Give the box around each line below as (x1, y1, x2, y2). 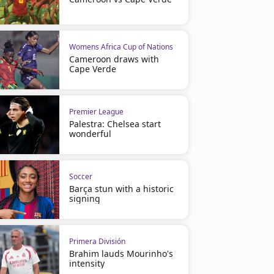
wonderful (68, 128, 111, 139)
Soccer (68, 171, 92, 182)
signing (68, 193, 100, 204)
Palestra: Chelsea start (68, 118, 161, 130)
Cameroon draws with (68, 53, 159, 65)
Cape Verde (68, 63, 116, 75)
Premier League (68, 106, 124, 117)
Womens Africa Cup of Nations (68, 42, 173, 52)
